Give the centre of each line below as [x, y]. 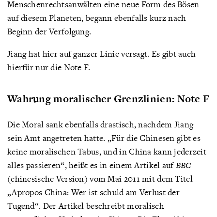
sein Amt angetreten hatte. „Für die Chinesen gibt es [104, 138]
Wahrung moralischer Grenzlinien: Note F [108, 99]
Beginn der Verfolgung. [49, 31]
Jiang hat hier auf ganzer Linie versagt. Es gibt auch [102, 54]
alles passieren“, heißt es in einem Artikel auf [92, 165]
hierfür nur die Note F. [49, 67]
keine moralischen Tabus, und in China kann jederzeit [107, 151]
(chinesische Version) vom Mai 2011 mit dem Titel [100, 178]
